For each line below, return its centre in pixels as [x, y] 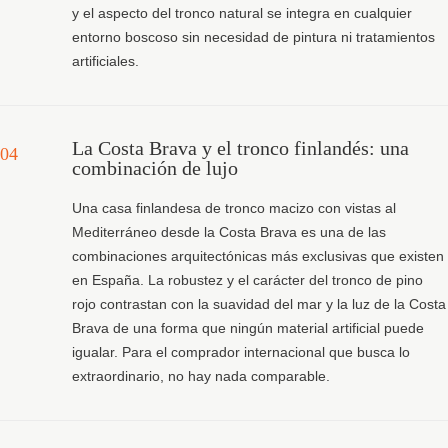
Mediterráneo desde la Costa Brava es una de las [229, 231]
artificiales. [105, 60]
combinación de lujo [155, 167]
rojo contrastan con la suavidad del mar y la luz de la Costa [259, 303]
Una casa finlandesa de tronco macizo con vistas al [234, 207]
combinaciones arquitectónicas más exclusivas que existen [258, 255]
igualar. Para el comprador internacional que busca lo [241, 351]
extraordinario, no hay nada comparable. [201, 375]
